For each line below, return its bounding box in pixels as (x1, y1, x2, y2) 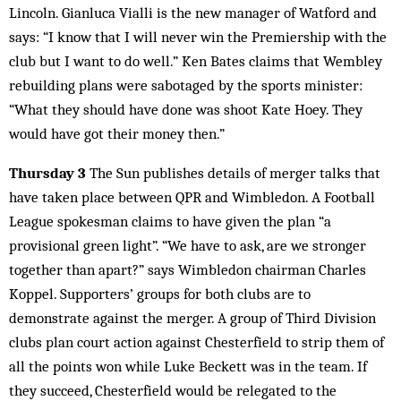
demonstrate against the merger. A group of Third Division (9, 309, 376, 327)
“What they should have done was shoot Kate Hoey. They (9, 100, 363, 118)
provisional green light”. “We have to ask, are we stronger (9, 236, 366, 254)
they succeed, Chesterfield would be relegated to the (9, 381, 337, 399)
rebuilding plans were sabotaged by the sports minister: (9, 76, 363, 94)
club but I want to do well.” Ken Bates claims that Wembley (9, 52, 382, 70)
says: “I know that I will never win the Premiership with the (9, 28, 387, 46)
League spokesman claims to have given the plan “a (9, 212, 331, 230)
